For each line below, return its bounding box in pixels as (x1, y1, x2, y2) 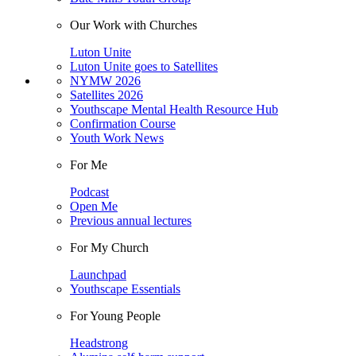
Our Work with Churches (70, 18, 197, 32)
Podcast (70, 185, 109, 199)
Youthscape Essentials (70, 282, 180, 296)
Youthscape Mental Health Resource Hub (70, 103, 278, 116)
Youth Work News (70, 131, 164, 145)
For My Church (70, 241, 149, 254)
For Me (70, 158, 107, 172)
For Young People (70, 309, 161, 323)
